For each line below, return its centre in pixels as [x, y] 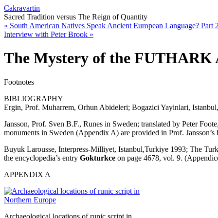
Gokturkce [98, 158]
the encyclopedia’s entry [42, 158]
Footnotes [19, 82]
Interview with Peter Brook [47, 34]
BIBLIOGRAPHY [34, 98]
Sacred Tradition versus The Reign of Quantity [76, 17]
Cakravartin [22, 8]
